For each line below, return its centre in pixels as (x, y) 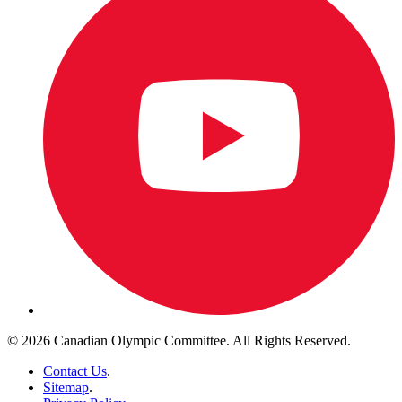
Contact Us (75, 371)
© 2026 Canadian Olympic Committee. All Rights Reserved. (179, 340)
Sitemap (66, 387)
